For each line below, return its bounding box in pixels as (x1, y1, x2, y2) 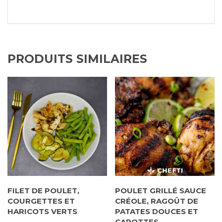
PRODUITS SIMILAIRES (7, 52, 147, 66)
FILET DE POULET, (7, 186, 79, 196)
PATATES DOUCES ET (115, 207, 199, 217)
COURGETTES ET (7, 196, 75, 206)
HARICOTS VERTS (7, 207, 77, 217)
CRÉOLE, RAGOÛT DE (115, 196, 199, 206)
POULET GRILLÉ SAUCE (115, 186, 207, 196)
